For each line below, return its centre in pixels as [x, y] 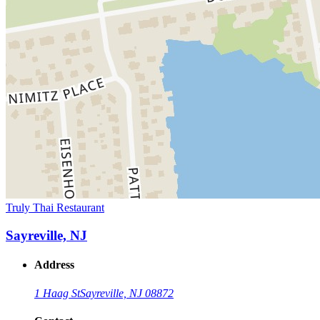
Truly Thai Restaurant [55, 208]
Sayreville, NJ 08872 [127, 293]
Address [54, 265]
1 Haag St [57, 293]
